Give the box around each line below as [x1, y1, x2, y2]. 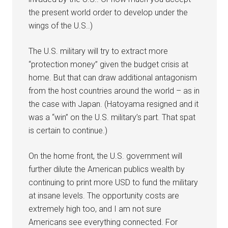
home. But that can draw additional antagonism [28, 72, 197, 82]
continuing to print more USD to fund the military [28, 177, 198, 187]
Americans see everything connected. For [28, 217, 178, 227]
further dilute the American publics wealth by [28, 164, 185, 174]
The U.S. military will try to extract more [28, 46, 168, 56]
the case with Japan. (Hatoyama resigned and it [28, 99, 199, 109]
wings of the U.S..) [28, 20, 93, 31]
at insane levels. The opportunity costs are [28, 190, 180, 201]
